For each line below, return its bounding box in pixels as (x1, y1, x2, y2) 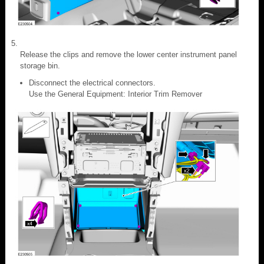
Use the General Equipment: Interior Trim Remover (29, 89, 202, 98)
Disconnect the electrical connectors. (29, 78, 156, 87)
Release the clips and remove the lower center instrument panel (20, 49, 237, 59)
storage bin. (20, 61, 60, 70)
